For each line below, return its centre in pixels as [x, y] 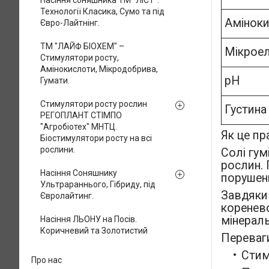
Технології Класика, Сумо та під [102, 11]
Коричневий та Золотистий [94, 231]
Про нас [47, 260]
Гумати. [55, 80]
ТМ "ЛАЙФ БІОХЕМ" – [82, 46]
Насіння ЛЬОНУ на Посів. [89, 219]
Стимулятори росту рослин [94, 104]
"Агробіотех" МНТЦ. [79, 127]
